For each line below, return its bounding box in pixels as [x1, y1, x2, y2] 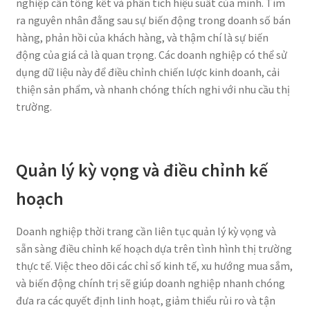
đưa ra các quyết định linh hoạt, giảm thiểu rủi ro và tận [15, 293, 275, 307]
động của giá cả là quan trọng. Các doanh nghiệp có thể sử [15, 47, 287, 62]
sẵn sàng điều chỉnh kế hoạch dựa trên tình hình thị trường [15, 241, 292, 255]
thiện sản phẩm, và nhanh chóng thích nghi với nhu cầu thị [15, 82, 290, 96]
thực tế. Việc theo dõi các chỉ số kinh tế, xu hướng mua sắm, [15, 258, 293, 273]
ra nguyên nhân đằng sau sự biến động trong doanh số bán [15, 12, 291, 27]
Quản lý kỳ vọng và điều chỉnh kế [15, 158, 268, 181]
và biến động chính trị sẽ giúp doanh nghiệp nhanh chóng [15, 275, 285, 290]
